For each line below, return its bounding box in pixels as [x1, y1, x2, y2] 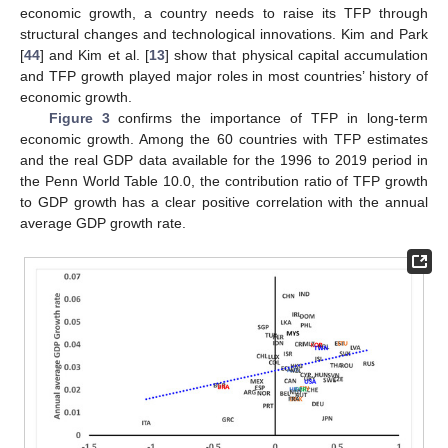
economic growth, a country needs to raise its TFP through [20, 5, 428, 22]
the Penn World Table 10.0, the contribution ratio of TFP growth [20, 173, 428, 190]
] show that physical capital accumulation [165, 47, 428, 64]
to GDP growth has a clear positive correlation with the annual [20, 194, 428, 211]
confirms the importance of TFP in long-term [109, 110, 429, 127]
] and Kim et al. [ [40, 47, 149, 64]
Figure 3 [48, 110, 110, 127]
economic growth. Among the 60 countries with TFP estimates [20, 131, 428, 148]
